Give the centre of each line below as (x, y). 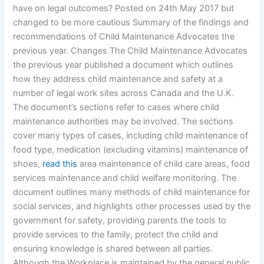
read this (60, 164)
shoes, (28, 164)
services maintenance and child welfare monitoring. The (125, 178)
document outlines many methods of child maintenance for (132, 192)
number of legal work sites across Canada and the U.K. (124, 93)
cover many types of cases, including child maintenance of (131, 136)
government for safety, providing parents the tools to (120, 221)
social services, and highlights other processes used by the (132, 207)
